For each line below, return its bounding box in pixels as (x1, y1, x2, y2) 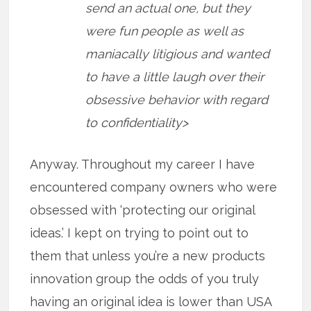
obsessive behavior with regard (85, 92, 269, 108)
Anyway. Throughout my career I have (30, 157, 255, 172)
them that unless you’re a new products (30, 249, 266, 264)
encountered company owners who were (30, 180, 278, 195)
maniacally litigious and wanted (85, 47, 270, 62)
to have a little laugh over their (85, 69, 264, 85)
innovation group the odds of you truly (30, 271, 260, 287)
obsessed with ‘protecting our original (30, 203, 255, 218)
